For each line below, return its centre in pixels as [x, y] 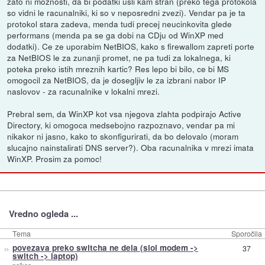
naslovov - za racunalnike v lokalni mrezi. [84, 91]
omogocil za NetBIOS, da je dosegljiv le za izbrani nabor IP [117, 80]
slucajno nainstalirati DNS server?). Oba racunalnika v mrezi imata [131, 147]
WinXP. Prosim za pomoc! [55, 158]
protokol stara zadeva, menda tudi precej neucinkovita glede [120, 23]
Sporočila [247, 233]
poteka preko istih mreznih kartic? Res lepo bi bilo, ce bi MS [118, 68]
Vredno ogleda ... [43, 214]
